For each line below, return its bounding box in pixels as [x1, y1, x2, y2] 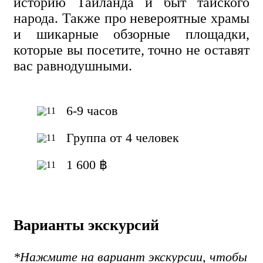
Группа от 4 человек [66, 130, 179, 145]
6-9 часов [66, 103, 117, 118]
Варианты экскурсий [14, 217, 159, 234]
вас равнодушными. [14, 58, 136, 73]
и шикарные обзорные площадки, [14, 26, 249, 42]
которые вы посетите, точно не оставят [14, 42, 249, 58]
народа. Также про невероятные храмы [14, 10, 249, 26]
